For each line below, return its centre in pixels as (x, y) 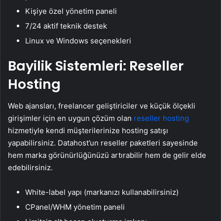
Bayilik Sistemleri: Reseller (96, 66)
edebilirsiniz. (30, 167)
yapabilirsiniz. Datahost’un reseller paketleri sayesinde (103, 143)
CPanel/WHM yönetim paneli (75, 207)
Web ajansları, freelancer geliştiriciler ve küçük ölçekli (102, 106)
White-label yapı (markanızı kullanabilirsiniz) (102, 192)
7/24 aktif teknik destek (66, 26)
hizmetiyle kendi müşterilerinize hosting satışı (88, 130)
